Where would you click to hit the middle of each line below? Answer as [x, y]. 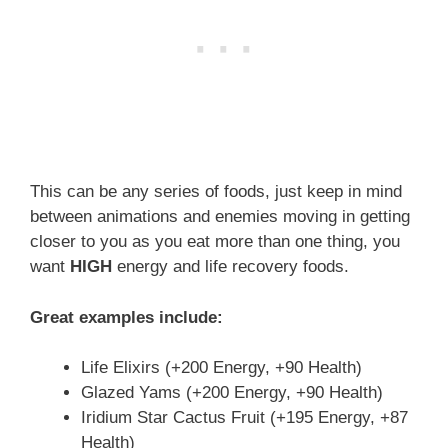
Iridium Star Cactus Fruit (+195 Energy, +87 [244, 418]
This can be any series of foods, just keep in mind [216, 192]
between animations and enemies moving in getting [220, 217]
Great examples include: [126, 317]
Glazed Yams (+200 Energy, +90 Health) [232, 393]
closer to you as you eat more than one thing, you [215, 242]
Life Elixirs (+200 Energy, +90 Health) [221, 368]
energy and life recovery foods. [230, 267]
